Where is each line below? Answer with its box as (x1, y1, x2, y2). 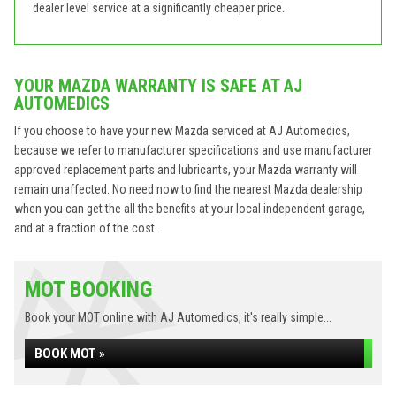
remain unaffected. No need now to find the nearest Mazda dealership (14, 182, 362, 196)
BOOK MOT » (34, 346, 105, 362)
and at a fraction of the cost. (14, 221, 157, 235)
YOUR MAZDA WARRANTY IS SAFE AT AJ (14, 75, 302, 96)
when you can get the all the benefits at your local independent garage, (14, 202, 365, 216)
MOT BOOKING (25, 277, 153, 302)
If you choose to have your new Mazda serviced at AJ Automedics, (14, 124, 350, 138)
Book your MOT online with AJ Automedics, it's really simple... (25, 310, 331, 324)
